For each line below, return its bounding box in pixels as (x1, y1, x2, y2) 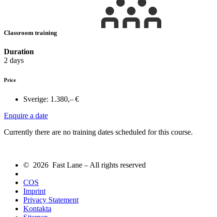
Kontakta (23, 204, 51, 213)
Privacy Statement (23, 196, 78, 204)
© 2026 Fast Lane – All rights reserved (23, 161, 146, 170)
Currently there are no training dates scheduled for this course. (4, 128, 193, 137)
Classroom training (4, 29, 59, 37)
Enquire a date (4, 111, 48, 120)
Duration (4, 47, 34, 56)
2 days (4, 56, 24, 65)
